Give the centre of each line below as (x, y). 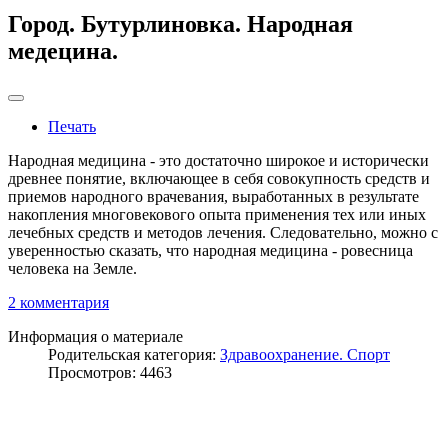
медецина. (63, 50)
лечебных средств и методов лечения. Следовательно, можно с (223, 233)
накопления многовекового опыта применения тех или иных (217, 215)
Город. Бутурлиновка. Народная (180, 23)
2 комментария (58, 303)
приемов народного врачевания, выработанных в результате (213, 197)
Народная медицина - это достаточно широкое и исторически (218, 161)
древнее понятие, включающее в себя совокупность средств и (219, 179)
